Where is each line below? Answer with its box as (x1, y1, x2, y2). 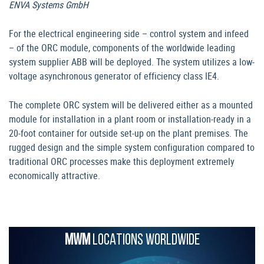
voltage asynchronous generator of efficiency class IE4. (9, 70, 219, 83)
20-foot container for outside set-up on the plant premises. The (9, 127, 248, 140)
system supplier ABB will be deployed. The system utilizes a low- (9, 55, 255, 69)
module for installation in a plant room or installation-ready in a (9, 113, 251, 126)
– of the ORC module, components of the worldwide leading (9, 41, 235, 55)
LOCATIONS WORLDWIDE (90, 233, 200, 249)
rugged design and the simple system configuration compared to (9, 141, 255, 154)
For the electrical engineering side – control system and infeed (9, 27, 249, 41)
